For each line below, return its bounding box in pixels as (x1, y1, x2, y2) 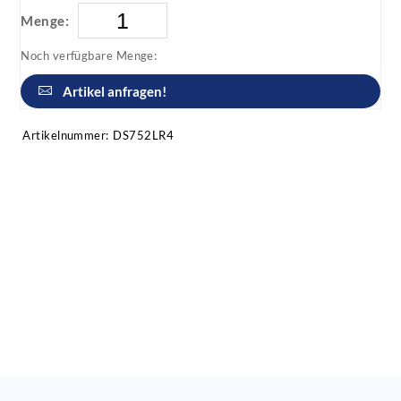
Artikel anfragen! (63, 83, 167, 100)
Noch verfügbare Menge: (21, 48, 158, 64)
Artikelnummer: (22, 128, 109, 143)
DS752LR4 (113, 128, 175, 143)
